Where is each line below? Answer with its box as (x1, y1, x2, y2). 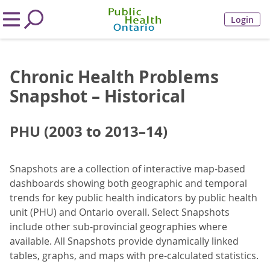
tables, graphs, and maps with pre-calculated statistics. (10, 249, 259, 262)
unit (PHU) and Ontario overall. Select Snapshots (10, 206, 230, 219)
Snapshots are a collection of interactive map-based (10, 162, 245, 175)
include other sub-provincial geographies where (10, 220, 227, 233)
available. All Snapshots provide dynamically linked (10, 234, 239, 248)
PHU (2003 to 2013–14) (10, 121, 168, 142)
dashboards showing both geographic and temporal (10, 177, 247, 190)
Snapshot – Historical (10, 84, 186, 108)
